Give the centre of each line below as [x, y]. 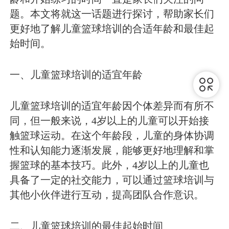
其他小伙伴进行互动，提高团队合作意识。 [107, 195]
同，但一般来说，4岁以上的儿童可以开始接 [110, 121]
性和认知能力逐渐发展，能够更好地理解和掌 [112, 151]
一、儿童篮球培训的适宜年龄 [76, 74]
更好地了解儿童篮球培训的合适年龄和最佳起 [112, 28]
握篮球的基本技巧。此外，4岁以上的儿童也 [110, 165]
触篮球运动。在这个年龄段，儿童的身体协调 [112, 136]
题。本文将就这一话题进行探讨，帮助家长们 [112, 14]
